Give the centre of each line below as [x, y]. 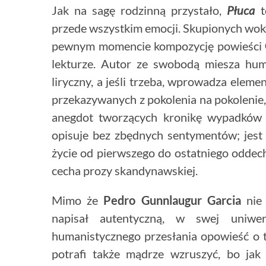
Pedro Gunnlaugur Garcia [172, 200]
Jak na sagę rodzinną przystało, [140, 10]
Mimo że [78, 200]
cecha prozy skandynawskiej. [125, 171]
